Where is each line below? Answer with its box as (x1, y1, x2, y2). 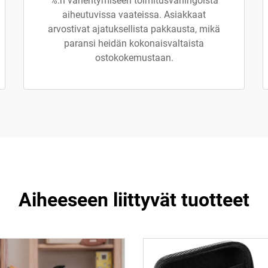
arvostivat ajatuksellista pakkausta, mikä (48, 23, 220, 35)
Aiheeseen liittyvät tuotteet (19, 188, 249, 211)
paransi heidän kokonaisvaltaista (64, 38, 204, 49)
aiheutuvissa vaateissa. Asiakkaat (62, 9, 206, 20)
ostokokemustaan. (95, 52, 173, 63)
